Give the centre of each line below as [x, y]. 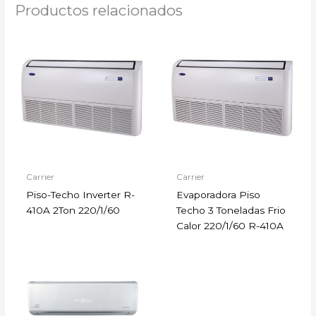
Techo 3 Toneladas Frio [231, 210]
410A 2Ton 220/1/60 [73, 210]
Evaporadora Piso [219, 195]
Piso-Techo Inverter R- [81, 195]
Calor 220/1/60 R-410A [230, 226]
